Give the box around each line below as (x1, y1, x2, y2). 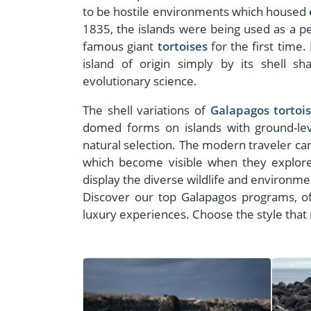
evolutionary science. (83, 72, 197, 89)
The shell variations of (83, 101, 210, 118)
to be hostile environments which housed (83, 3, 310, 19)
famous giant (83, 37, 158, 54)
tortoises (157, 37, 208, 54)
